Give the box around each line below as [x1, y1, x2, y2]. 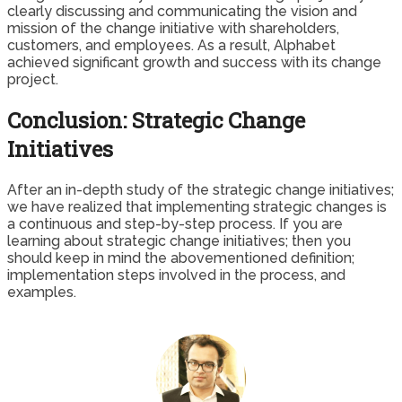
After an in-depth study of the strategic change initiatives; [7, 180, 394, 198]
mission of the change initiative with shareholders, [7, 19, 339, 37]
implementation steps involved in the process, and [7, 266, 345, 284]
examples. [7, 283, 76, 301]
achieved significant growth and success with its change [7, 53, 381, 71]
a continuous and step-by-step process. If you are [7, 214, 343, 232]
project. [7, 70, 58, 88]
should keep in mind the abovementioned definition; [7, 249, 354, 267]
